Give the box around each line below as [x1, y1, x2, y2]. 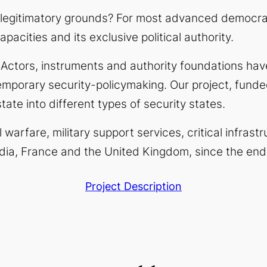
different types [49, 97, 130, 111]
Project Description [85, 180, 182, 193]
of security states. [130, 97, 225, 111]
